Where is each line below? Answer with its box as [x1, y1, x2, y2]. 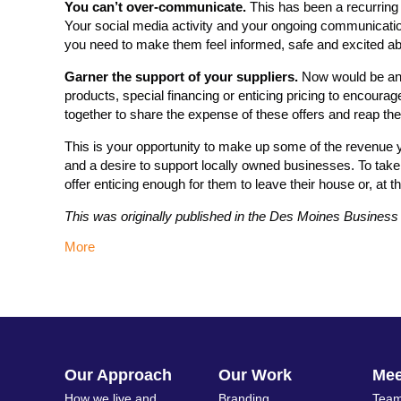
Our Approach [64, 366, 172, 384]
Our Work [218, 366, 292, 384]
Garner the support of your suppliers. [64, 69, 302, 84]
